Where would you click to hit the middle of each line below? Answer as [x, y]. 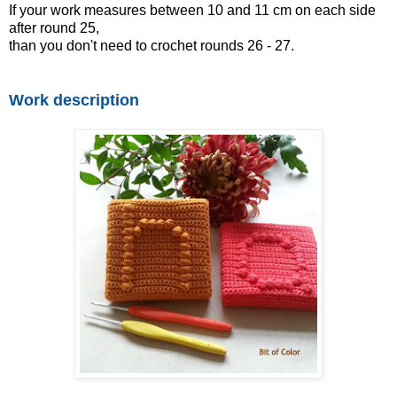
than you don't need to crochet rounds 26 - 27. [152, 45]
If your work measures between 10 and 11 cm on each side [192, 10]
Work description [74, 100]
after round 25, [54, 27]
